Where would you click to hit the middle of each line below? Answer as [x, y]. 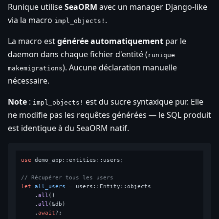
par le [175, 41]
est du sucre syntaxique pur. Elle [143, 101]
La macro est [33, 41]
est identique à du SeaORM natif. [68, 128]
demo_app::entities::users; [78, 160]
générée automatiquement [110, 41]
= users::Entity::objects [109, 186]
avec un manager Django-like [152, 7]
